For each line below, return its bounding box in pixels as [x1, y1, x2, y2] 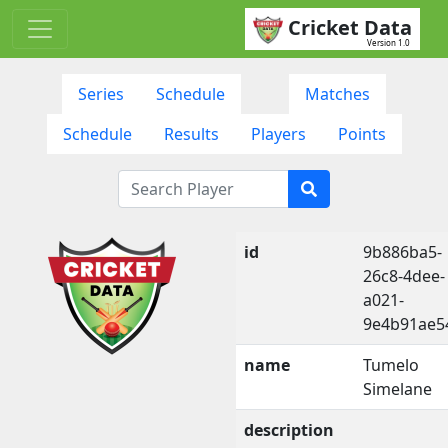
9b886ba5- [363, 240, 442, 263]
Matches [305, 82, 370, 105]
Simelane [363, 377, 432, 400]
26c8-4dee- [363, 264, 445, 287]
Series [78, 82, 124, 105]
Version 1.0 [367, 36, 410, 48]
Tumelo [363, 353, 419, 376]
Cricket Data [288, 14, 412, 41]
